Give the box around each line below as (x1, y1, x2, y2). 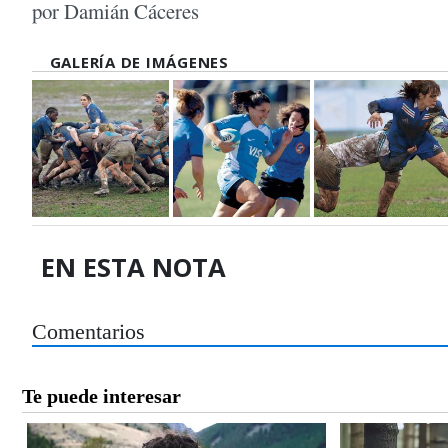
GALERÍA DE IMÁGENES (49, 52, 229, 73)
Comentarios (32, 320, 145, 345)
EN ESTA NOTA (41, 250, 227, 286)
